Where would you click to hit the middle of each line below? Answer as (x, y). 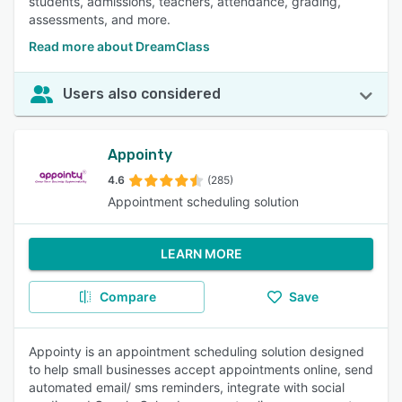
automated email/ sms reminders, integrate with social (187, 387)
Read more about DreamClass (119, 46)
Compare (127, 297)
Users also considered (142, 94)
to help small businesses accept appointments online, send (201, 369)
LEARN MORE (201, 253)
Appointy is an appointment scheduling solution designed (197, 351)
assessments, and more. (100, 19)
